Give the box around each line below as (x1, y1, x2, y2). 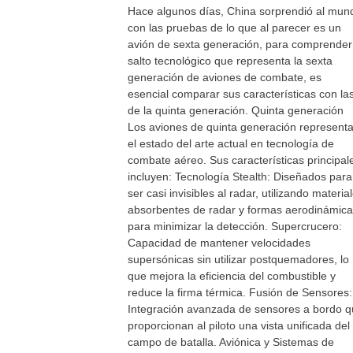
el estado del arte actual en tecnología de (128, 137, 334, 150)
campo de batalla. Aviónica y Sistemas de (128, 336, 334, 348)
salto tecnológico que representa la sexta (128, 54, 333, 67)
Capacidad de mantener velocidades (128, 236, 310, 249)
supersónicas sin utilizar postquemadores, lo (128, 253, 349, 266)
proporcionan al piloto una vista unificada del (128, 319, 350, 332)
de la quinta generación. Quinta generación (128, 104, 344, 117)
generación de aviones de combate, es (128, 71, 321, 84)
